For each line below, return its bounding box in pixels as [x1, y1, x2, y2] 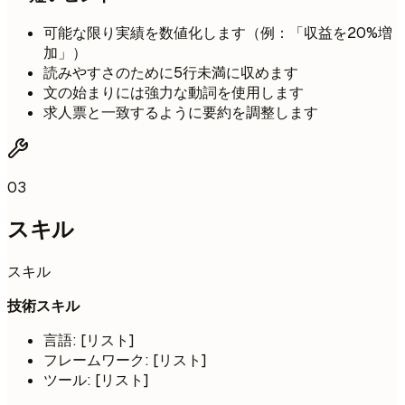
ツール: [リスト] [43, 371, 149, 391]
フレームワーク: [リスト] [43, 351, 207, 371]
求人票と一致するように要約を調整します [43, 103, 318, 123]
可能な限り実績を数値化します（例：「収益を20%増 [43, 24, 392, 43]
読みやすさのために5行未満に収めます [43, 63, 298, 83]
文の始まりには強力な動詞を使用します [43, 83, 304, 103]
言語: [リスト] [43, 331, 135, 351]
